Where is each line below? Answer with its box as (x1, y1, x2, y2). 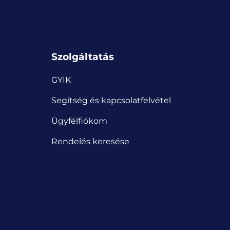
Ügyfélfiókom (51, 116, 107, 126)
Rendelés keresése (51, 136, 129, 146)
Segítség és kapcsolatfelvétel (51, 95, 171, 105)
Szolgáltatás (51, 51, 114, 63)
